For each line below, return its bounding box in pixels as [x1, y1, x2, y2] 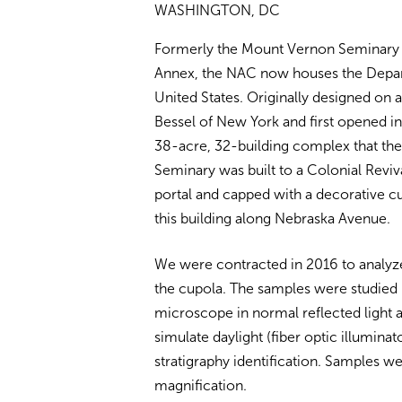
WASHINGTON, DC [154, 3, 280, 18]
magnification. [154, 378, 247, 393]
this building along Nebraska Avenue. [154, 211, 390, 226]
